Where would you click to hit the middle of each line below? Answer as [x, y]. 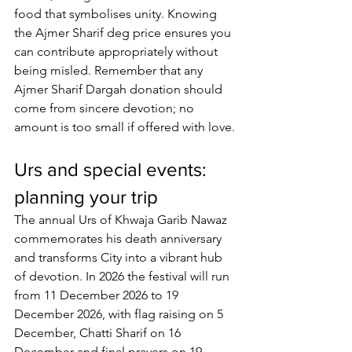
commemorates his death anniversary [119, 239]
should [203, 90]
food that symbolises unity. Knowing [117, 14]
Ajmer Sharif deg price [98, 33]
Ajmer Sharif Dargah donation [97, 90]
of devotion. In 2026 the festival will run [123, 277]
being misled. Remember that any [110, 71]
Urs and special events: [113, 170]
